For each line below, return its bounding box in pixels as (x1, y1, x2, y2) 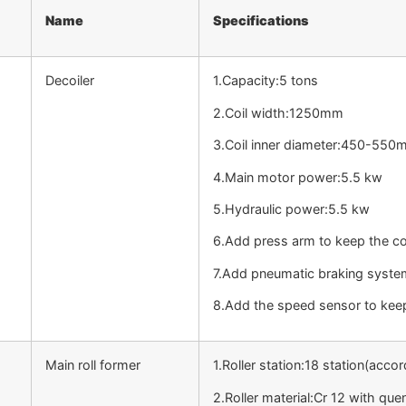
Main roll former (45, 357, 140, 373)
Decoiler (45, 72, 94, 89)
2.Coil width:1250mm (213, 104, 343, 121)
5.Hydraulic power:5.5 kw (213, 200, 370, 217)
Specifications (213, 13, 308, 29)
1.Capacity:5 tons (213, 72, 318, 89)
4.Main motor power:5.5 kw (213, 169, 382, 185)
